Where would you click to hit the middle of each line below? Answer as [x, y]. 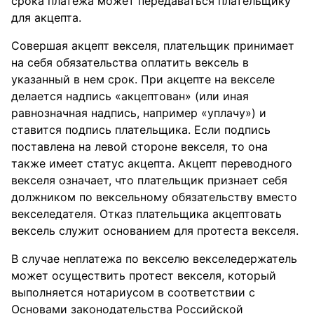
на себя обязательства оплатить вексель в [130, 62]
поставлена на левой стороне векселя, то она [139, 146]
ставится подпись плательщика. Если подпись [141, 130]
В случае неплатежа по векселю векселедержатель [154, 259]
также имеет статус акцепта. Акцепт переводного [152, 163]
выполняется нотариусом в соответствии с [133, 292]
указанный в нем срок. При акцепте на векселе [143, 79]
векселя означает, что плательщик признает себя [149, 180]
